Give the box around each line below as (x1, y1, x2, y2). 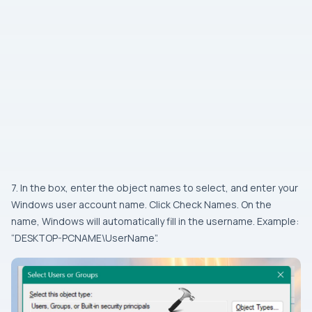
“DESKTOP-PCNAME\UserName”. (11, 231, 158, 244)
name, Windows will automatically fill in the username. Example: (11, 214, 299, 228)
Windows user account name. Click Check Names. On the (11, 198, 272, 211)
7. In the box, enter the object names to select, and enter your (11, 181, 298, 194)
